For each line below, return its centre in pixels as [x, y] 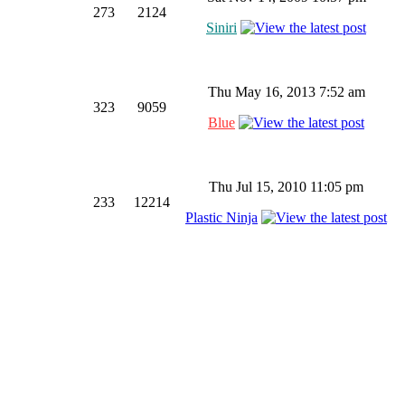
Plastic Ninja [221, 217]
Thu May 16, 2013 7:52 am [286, 92]
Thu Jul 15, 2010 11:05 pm [286, 187]
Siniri [221, 28]
